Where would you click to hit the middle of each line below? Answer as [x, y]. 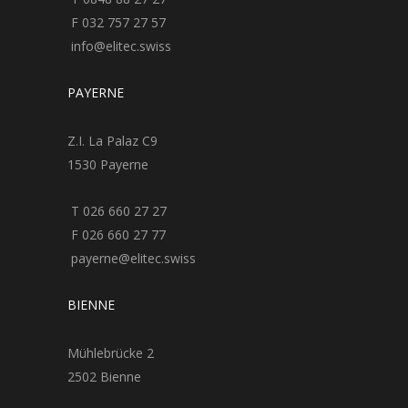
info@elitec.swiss [119, 46]
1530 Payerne [108, 165]
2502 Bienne [104, 377]
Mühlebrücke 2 [111, 353]
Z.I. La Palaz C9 [112, 141]
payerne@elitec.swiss [132, 259]
